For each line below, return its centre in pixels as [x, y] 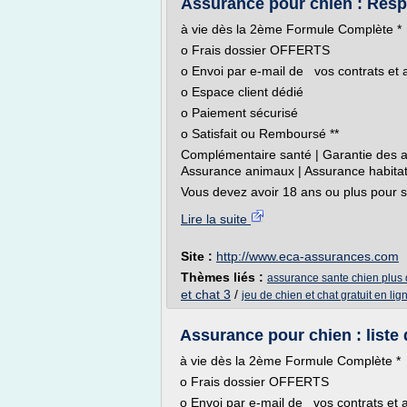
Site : [199, 256]
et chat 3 [206, 294]
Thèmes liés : [224, 277]
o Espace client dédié [242, 92]
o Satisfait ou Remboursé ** [260, 134]
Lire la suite [216, 219]
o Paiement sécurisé [239, 113]
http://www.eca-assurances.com [308, 256]
